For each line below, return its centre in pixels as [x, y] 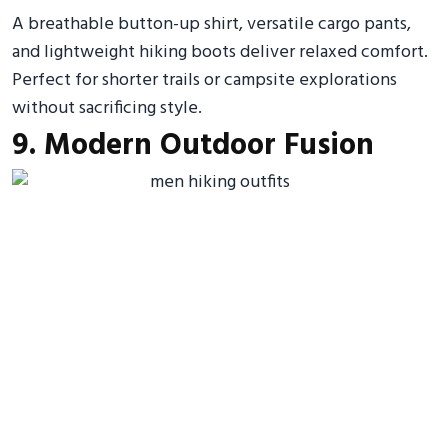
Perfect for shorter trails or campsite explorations [204, 80]
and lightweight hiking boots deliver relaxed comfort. [220, 52]
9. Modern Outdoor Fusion [193, 146]
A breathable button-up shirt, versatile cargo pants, [211, 24]
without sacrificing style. [107, 108]
